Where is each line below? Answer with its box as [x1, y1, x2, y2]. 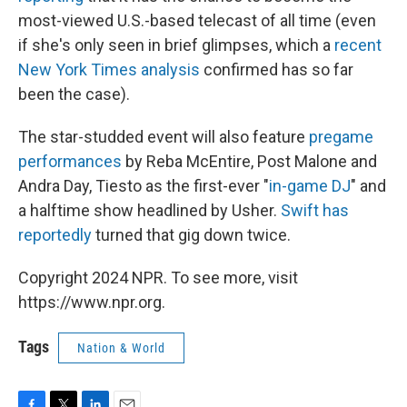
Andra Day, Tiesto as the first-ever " [18, 176, 269, 195]
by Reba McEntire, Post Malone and [122, 152, 377, 171]
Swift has [281, 201, 349, 220]
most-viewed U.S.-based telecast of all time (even [18, 11, 376, 30]
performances [18, 152, 122, 171]
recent [334, 35, 382, 55]
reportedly [18, 225, 92, 244]
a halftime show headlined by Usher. [18, 201, 281, 220]
